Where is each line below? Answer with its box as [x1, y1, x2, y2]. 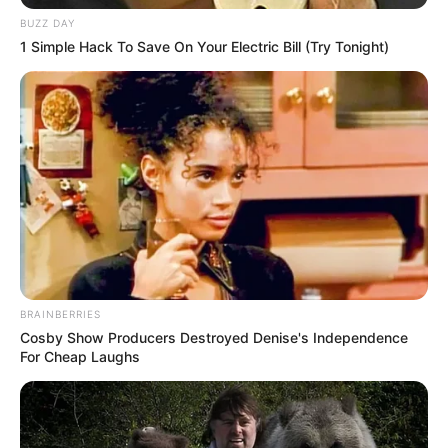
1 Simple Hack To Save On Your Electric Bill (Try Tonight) [20, 37, 389, 55]
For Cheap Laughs [20, 348, 140, 366]
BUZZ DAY [20, 16, 75, 29]
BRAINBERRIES [20, 308, 101, 321]
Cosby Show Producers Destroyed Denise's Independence [20, 329, 408, 347]
